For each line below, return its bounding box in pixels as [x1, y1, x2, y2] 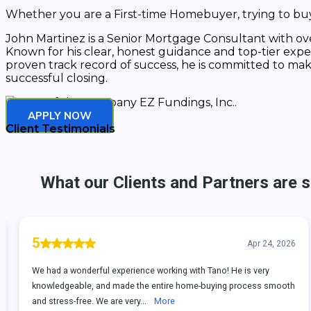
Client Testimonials [6, 122, 115, 135]
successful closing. [6, 72, 108, 85]
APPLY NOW [28, 109, 92, 122]
